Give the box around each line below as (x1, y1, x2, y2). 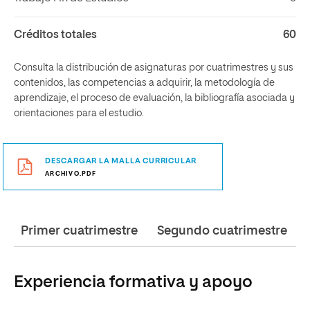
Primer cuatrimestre (21, 225, 138, 237)
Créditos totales (14, 30, 97, 41)
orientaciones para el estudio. (14, 109, 144, 118)
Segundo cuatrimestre (157, 225, 287, 237)
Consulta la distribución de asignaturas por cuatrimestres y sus (14, 63, 293, 73)
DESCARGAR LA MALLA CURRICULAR (45, 157, 197, 165)
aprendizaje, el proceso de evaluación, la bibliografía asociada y (14, 93, 295, 103)
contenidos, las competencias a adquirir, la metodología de (14, 78, 275, 88)
